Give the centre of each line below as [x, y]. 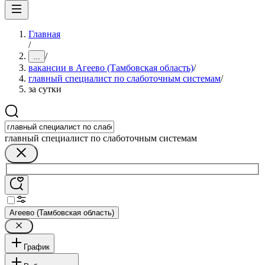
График [37, 247]
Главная [44, 34]
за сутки [45, 89]
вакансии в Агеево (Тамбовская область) [111, 68]
